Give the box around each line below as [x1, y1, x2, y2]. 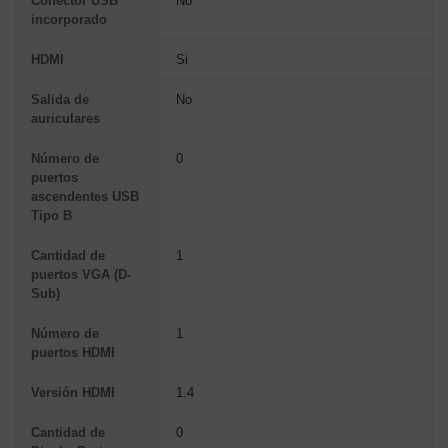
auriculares [31, 110, 100, 126]
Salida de [31, 91, 89, 107]
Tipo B [31, 207, 72, 223]
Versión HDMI [31, 384, 115, 400]
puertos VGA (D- [31, 266, 131, 282]
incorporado [31, 11, 107, 27]
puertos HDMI [31, 344, 115, 360]
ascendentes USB [31, 188, 139, 204]
